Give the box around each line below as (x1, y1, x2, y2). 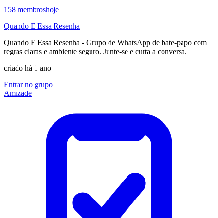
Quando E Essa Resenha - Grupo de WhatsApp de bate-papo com (4, 38, 207, 47)
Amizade (4, 89, 32, 97)
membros (18, 5, 46, 14)
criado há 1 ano (4, 63, 51, 72)
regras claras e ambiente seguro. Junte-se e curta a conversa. (4, 47, 187, 55)
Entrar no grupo (4, 80, 53, 89)
